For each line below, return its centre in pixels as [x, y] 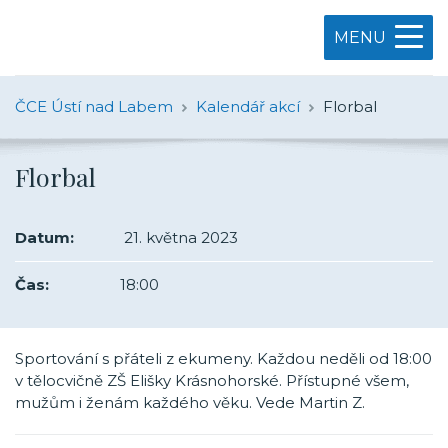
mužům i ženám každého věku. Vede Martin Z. [190, 402]
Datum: [44, 237]
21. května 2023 [179, 237]
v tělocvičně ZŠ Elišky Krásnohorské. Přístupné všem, [212, 380]
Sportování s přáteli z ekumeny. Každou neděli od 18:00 [223, 358]
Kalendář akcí [248, 106]
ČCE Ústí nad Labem [94, 106]
